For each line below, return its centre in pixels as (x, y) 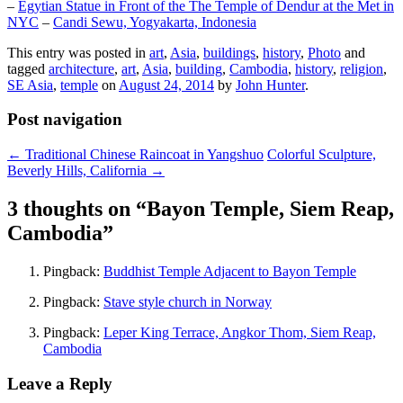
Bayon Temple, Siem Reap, (270, 209)
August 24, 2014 (166, 85)
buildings (229, 52)
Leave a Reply (60, 383)
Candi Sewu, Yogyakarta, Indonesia (155, 22)
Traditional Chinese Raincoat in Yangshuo (143, 155)
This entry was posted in (78, 52)
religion (362, 68)
